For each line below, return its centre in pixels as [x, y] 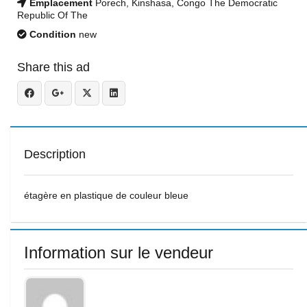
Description [55, 154]
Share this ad [53, 67]
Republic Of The [52, 15]
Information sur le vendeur [119, 253]
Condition [51, 34]
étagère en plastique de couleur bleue [106, 195]
